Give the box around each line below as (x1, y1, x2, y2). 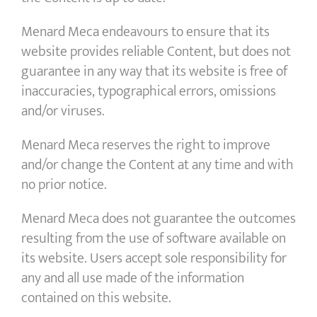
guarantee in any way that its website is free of (21, 59, 287, 84)
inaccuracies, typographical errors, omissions (21, 79, 276, 104)
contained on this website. (21, 286, 171, 311)
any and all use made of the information (21, 266, 244, 291)
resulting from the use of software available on (21, 226, 286, 251)
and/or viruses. (21, 99, 105, 124)
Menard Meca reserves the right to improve (21, 133, 270, 158)
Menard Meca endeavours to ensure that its (21, 20, 270, 45)
